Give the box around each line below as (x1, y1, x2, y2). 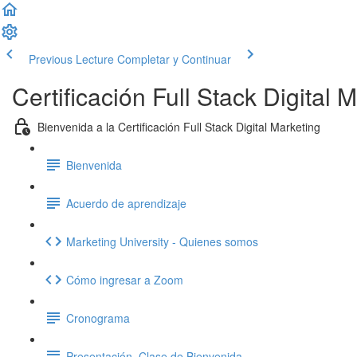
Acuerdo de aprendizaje (66, 194, 186, 211)
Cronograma (66, 309, 130, 326)
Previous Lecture (29, 51, 114, 67)
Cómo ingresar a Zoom (66, 271, 183, 288)
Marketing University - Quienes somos (66, 233, 258, 249)
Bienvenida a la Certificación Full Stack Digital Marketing (37, 118, 320, 135)
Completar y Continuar (117, 51, 231, 67)
